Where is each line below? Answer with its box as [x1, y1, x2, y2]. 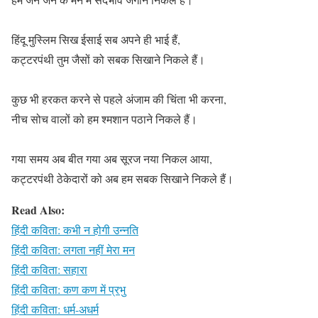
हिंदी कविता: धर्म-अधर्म [11, 301, 99, 317]
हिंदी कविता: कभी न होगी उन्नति [11, 221, 138, 237]
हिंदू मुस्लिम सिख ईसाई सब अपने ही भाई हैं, [11, 31, 180, 47]
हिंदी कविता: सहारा [11, 261, 87, 277]
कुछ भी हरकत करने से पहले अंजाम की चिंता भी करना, [11, 91, 226, 106]
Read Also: [11, 201, 65, 218]
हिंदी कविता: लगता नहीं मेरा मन [11, 241, 135, 257]
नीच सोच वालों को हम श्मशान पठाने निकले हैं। [11, 111, 197, 126]
